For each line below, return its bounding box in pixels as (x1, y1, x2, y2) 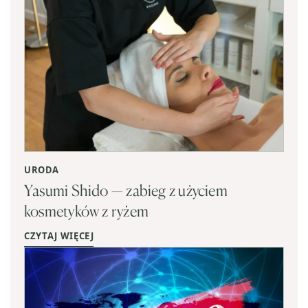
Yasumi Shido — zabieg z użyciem (24, 180, 228, 199)
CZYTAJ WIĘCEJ (24, 229, 94, 242)
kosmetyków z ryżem (24, 201, 148, 220)
